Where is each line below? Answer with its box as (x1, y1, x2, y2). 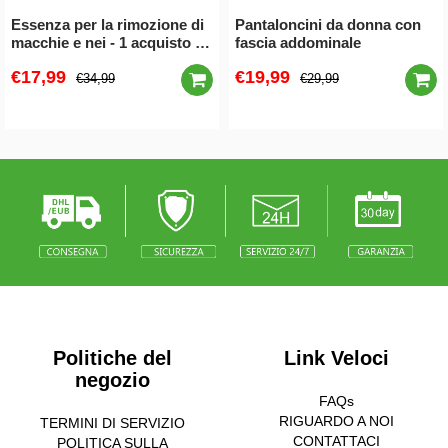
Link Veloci (283, 346, 389, 369)
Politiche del (52, 346, 172, 369)
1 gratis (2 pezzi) (11, 52, 126, 70)
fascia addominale (235, 34, 361, 52)
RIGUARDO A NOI (278, 412, 394, 429)
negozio (74, 368, 150, 391)
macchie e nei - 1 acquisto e (11, 34, 203, 52)
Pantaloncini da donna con (235, 16, 421, 34)
